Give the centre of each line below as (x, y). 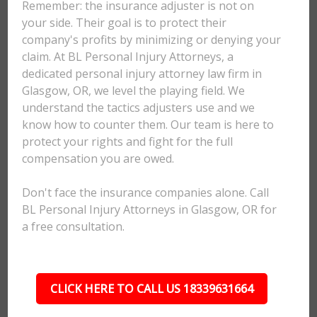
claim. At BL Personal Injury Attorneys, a (128, 57)
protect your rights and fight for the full (128, 142)
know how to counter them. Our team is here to (148, 125)
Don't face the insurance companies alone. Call (146, 192)
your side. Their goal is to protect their (125, 23)
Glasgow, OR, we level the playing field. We (134, 91)
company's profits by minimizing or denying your (152, 40)
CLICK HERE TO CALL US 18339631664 (151, 289)
